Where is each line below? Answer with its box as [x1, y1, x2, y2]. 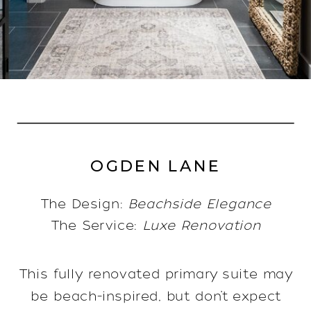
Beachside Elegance [123, 196, 271, 212]
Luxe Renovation [142, 218, 261, 233]
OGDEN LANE [90, 157, 221, 176]
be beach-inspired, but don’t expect [31, 289, 281, 304]
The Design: [40, 196, 124, 212]
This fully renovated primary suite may [19, 267, 293, 282]
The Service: [51, 218, 142, 233]
